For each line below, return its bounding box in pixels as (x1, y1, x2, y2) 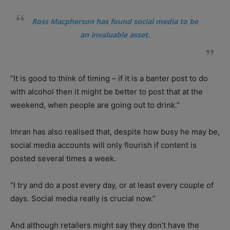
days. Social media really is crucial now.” (10, 193, 156, 203)
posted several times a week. (10, 153, 116, 163)
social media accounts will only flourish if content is (10, 140, 197, 150)
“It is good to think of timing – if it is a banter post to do (10, 73, 208, 83)
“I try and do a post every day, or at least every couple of (10, 180, 214, 190)
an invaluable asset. (80, 29, 150, 40)
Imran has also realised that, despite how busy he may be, (10, 126, 220, 137)
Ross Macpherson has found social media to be (32, 16, 198, 26)
